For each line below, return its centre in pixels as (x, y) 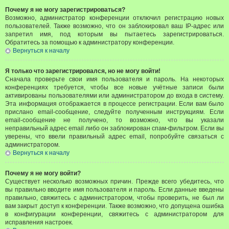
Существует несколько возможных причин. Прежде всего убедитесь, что (114, 181)
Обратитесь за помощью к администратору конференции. (90, 42)
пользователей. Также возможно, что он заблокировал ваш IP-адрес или (114, 26)
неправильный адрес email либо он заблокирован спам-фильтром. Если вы (114, 128)
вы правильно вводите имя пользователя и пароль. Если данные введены (114, 190)
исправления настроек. (39, 222)
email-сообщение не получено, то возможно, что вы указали (114, 120)
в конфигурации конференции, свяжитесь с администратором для (114, 214)
